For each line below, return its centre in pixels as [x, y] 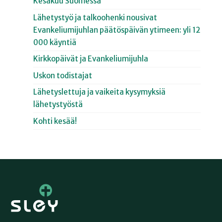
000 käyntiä [55, 42]
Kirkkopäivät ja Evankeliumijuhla [91, 59]
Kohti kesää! [55, 121]
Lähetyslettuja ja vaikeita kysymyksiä [100, 92]
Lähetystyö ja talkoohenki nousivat [95, 17]
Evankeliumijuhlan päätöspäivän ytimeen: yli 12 [117, 30]
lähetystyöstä [58, 105]
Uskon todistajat [63, 75]
